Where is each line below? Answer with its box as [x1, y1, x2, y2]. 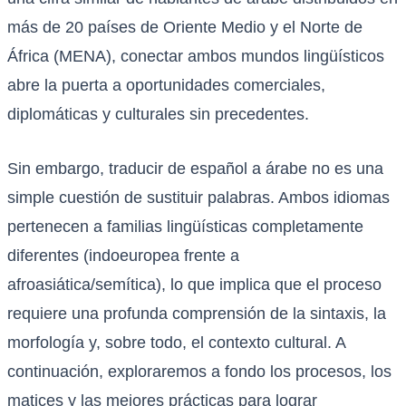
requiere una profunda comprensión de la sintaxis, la [7, 304, 386, 324]
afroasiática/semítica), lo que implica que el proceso [7, 275, 382, 295]
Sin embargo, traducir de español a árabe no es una [7, 159, 383, 179]
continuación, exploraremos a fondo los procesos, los [7, 362, 391, 382]
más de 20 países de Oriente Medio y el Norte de [7, 18, 362, 37]
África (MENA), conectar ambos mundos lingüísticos [7, 47, 384, 66]
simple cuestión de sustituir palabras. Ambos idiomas [7, 188, 390, 208]
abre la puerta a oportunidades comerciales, [7, 76, 325, 95]
